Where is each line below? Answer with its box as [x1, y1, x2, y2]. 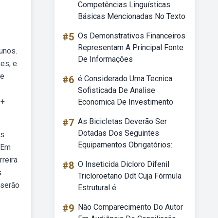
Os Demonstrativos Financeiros [78, 31, 185, 40]
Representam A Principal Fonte [78, 43, 183, 52]
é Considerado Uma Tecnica [78, 74, 172, 83]
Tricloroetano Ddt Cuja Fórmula [78, 171, 182, 181]
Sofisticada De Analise [78, 86, 155, 95]
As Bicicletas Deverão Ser [78, 117, 167, 126]
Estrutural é [78, 183, 116, 192]
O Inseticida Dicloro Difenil [78, 160, 169, 169]
